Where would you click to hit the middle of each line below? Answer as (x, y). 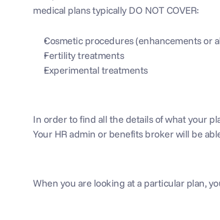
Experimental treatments (96, 70)
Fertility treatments (84, 55)
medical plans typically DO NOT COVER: (116, 10)
